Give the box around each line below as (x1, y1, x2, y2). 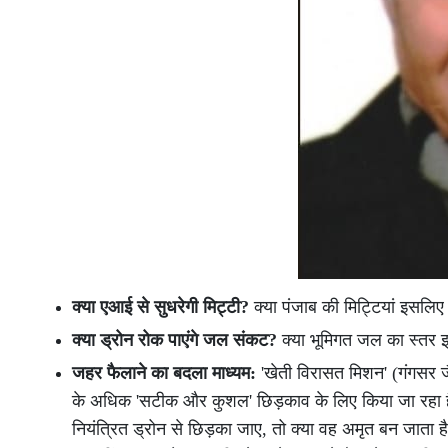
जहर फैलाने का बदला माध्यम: (72, 363, 256, 384)
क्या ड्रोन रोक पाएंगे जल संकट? (72, 330, 277, 351)
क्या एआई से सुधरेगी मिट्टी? (72, 297, 249, 318)
